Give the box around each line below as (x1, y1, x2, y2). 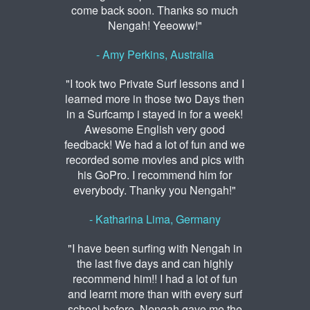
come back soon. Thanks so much (71, 2, 239, 19)
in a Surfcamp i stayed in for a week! (66, 106, 244, 122)
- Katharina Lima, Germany (89, 211, 221, 228)
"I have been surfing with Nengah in (67, 240, 242, 257)
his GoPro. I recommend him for (77, 167, 232, 183)
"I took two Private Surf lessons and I (65, 75, 244, 92)
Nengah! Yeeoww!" (107, 17, 202, 34)
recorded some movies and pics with (65, 152, 244, 168)
